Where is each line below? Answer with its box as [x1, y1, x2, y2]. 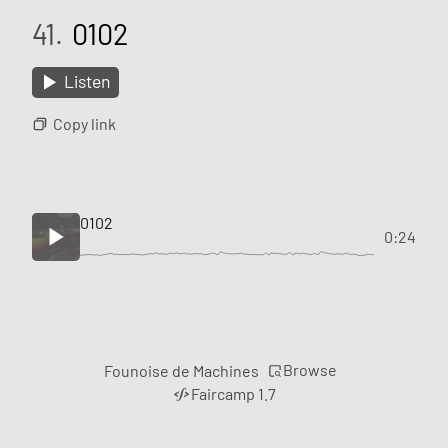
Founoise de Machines [103, 361, 259, 381]
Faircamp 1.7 [191, 384, 277, 404]
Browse [282, 360, 337, 380]
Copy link [52, 113, 116, 133]
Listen [64, 70, 111, 93]
